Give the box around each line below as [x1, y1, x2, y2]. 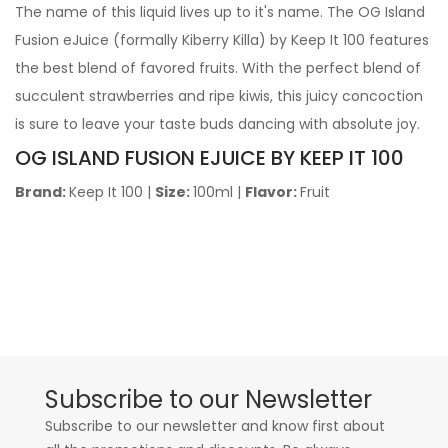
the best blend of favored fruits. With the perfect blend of [15, 58, 421, 78]
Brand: [15, 182, 69, 202]
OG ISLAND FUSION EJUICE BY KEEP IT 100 [15, 144, 404, 172]
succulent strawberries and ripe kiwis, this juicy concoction [15, 86, 423, 106]
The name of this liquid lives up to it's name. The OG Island [15, 2, 425, 22]
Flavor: [245, 182, 300, 202]
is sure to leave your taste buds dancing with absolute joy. [15, 114, 420, 134]
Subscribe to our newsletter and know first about [45, 416, 385, 436]
